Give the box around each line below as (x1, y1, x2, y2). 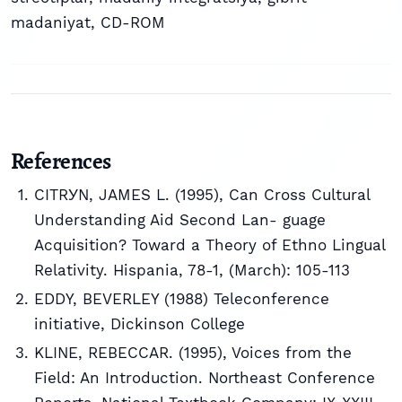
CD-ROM (100, 13, 165, 31)
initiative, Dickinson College (33, 314, 245, 333)
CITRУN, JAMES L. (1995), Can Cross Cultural (33, 185, 370, 204)
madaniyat (11, 13, 91, 31)
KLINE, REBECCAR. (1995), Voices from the (33, 344, 352, 363)
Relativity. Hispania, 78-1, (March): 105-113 (33, 260, 350, 279)
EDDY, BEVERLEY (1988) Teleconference (33, 289, 329, 308)
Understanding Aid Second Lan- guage (33, 210, 326, 229)
